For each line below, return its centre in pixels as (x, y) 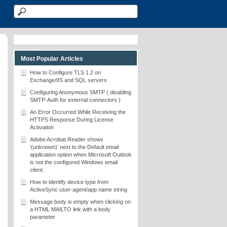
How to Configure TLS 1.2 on (65, 72)
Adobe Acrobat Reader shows (67, 139)
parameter (43, 217)
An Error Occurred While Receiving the (78, 112)
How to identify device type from (69, 182)
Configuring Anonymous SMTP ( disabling (81, 92)
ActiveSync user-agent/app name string (79, 190)
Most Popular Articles (52, 59)
